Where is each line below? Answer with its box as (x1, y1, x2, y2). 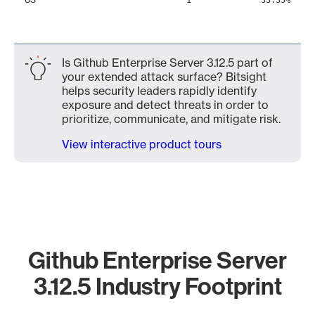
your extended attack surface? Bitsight (62, 70, 266, 84)
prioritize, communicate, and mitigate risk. (62, 112, 281, 126)
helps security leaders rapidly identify (62, 84, 257, 98)
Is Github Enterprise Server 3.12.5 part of (62, 56, 273, 70)
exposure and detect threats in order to (62, 98, 269, 112)
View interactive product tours (62, 137, 221, 151)
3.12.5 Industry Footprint (33, 271, 282, 301)
